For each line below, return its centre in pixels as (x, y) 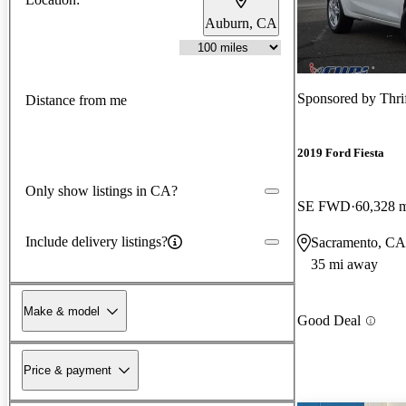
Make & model (62, 311)
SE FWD (324, 207)
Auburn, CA (241, 23)
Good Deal (329, 321)
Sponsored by (338, 98)
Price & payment (68, 370)
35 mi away (344, 265)
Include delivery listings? (97, 241)
